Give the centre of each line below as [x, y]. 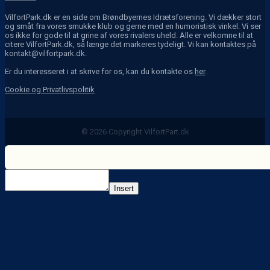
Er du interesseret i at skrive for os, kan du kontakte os [100, 72]
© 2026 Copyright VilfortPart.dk [135, 132]
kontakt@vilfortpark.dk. [46, 54]
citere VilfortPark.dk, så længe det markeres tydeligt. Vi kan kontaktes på [130, 45]
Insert [124, 189]
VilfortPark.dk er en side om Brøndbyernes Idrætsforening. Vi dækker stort [133, 17]
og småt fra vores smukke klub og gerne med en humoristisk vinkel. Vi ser [133, 27]
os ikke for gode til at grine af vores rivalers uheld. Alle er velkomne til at [129, 36]
